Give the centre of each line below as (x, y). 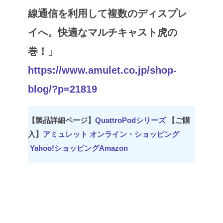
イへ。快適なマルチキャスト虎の (103, 33)
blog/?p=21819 (62, 89)
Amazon (113, 148)
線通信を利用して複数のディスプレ (108, 14)
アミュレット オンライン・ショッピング (111, 134)
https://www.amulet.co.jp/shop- (102, 70)
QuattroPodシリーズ (130, 120)
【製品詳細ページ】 (61, 120)
